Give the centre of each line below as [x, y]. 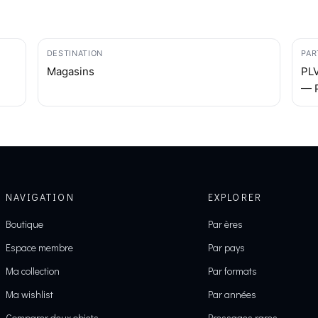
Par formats [233, 271]
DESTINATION [75, 53]
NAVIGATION [40, 197]
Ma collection [32, 271]
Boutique [24, 224]
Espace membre [39, 247]
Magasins [70, 71]
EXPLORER [235, 197]
